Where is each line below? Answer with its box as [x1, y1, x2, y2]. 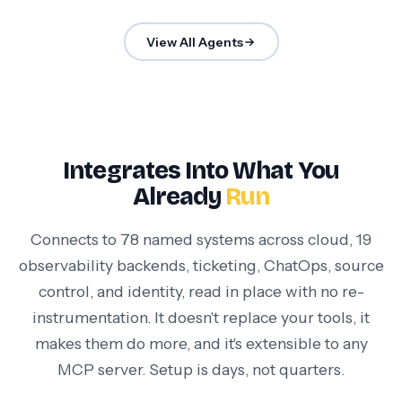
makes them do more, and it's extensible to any [34, 334, 368, 354]
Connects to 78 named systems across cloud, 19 [31, 230, 371, 249]
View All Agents [146, 33, 243, 50]
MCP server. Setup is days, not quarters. [57, 360, 345, 380]
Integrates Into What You [63, 156, 339, 186]
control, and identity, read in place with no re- [38, 282, 364, 301]
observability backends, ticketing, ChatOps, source [18, 256, 384, 275]
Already [132, 182, 226, 212]
